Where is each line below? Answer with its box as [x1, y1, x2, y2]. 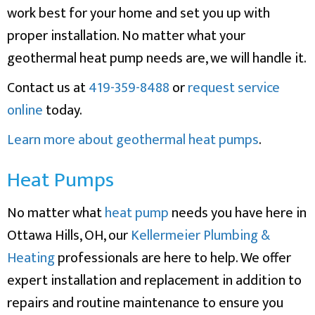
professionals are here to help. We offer [55, 245, 291, 270]
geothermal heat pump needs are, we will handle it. [7, 46, 307, 70]
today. [43, 98, 82, 122]
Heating [7, 245, 55, 270]
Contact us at [7, 75, 89, 100]
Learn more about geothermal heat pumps [7, 127, 259, 152]
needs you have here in [169, 200, 307, 225]
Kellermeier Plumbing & [131, 223, 270, 247]
